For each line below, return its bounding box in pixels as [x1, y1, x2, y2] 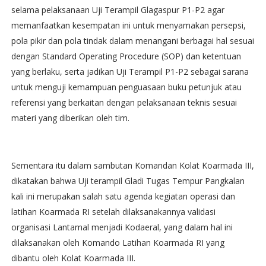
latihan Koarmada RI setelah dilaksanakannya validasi [11, 206, 216, 218]
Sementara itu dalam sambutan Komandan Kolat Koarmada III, [11, 160, 254, 172]
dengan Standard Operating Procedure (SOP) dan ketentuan [11, 50, 241, 62]
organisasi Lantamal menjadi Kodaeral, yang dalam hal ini [11, 221, 233, 233]
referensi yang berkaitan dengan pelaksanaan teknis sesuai [11, 97, 237, 109]
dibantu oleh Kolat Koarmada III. [11, 252, 138, 264]
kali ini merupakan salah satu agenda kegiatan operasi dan [11, 191, 235, 202]
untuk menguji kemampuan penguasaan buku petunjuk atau [11, 81, 242, 93]
